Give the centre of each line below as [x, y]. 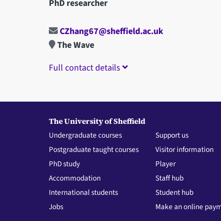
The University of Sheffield [97, 121]
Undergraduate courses [85, 135]
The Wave [75, 45]
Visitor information [185, 149]
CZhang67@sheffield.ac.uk [110, 31]
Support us [172, 135]
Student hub [175, 192]
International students [83, 192]
